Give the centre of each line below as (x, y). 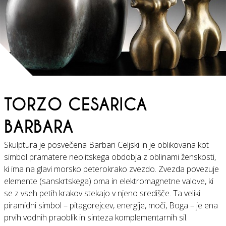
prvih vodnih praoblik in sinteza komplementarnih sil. (96, 218)
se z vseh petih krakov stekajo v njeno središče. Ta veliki (102, 193)
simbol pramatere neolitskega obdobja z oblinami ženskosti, (110, 157)
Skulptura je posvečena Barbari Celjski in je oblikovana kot (106, 145)
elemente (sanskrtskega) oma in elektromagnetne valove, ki (109, 181)
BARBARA (39, 128)
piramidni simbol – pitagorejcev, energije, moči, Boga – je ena (111, 206)
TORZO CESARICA (76, 105)
